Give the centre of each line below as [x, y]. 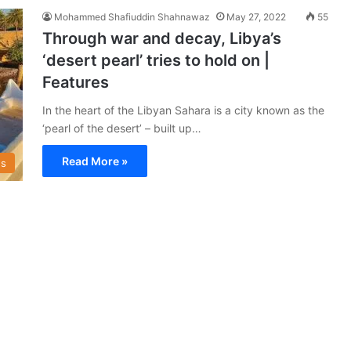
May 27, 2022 [256, 17]
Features [76, 82]
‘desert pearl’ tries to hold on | [156, 60]
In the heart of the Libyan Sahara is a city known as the [183, 110]
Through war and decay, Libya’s [162, 38]
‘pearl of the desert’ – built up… [122, 128]
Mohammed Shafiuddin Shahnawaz [132, 17]
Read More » [95, 161]
